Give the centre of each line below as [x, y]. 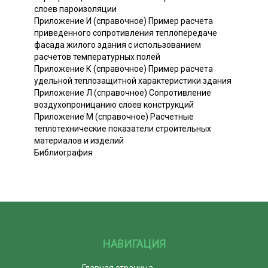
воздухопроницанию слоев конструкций [114, 104]
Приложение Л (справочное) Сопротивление [123, 92]
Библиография [63, 152]
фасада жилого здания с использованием [118, 45]
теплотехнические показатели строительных [123, 128]
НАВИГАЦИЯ [134, 243]
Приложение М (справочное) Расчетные [114, 116]
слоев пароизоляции [75, 9]
